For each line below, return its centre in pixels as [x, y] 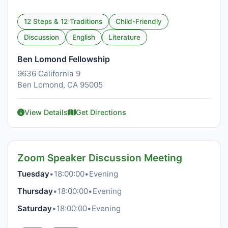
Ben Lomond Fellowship [64, 59]
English [84, 37]
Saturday [35, 208]
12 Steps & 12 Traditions [63, 21]
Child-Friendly [139, 21]
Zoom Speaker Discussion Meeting [100, 158]
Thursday [35, 191]
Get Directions [101, 112]
